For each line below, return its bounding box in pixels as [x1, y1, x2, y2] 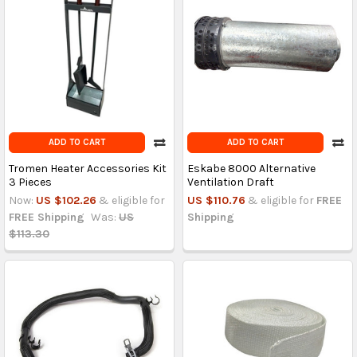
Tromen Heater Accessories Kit [8, 162, 167, 176]
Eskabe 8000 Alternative [186, 162, 316, 176]
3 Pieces [8, 175, 52, 190]
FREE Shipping [8, 210, 84, 225]
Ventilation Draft [186, 175, 274, 190]
